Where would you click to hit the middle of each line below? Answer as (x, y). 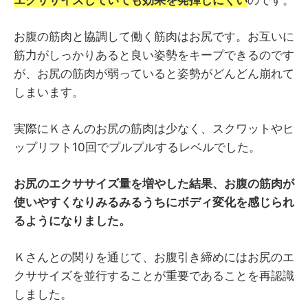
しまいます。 (49, 92)
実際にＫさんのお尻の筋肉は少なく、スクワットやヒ (154, 129)
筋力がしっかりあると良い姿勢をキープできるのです (154, 55)
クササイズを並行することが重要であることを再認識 (154, 276)
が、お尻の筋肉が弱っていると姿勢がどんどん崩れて (154, 74)
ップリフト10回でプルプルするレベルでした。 (137, 147)
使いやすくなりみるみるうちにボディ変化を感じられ (154, 202)
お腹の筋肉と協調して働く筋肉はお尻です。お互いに (154, 37)
